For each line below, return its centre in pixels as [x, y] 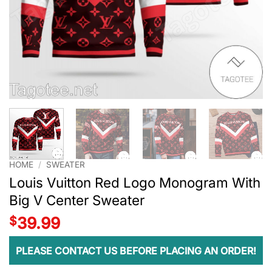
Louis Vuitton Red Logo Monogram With [135, 182]
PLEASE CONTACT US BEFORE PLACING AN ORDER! [136, 250]
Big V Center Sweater [77, 200]
